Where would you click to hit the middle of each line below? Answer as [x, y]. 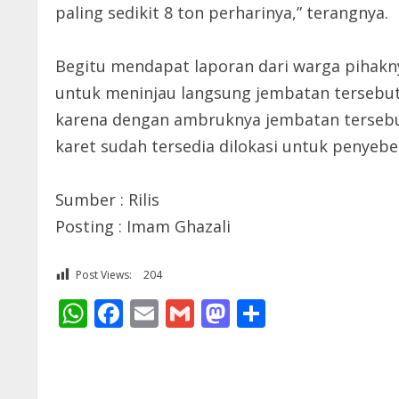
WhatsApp [156, 313]
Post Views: [104, 275]
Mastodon [297, 313]
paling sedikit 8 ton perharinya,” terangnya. [222, 12]
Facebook [186, 313]
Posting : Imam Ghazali [143, 226]
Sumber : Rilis [107, 199]
